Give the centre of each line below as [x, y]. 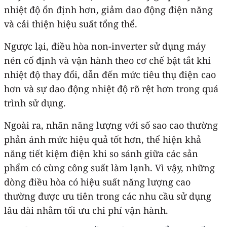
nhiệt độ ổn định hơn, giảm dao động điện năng [108, 9]
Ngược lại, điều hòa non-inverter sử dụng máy [105, 46]
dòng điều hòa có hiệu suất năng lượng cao [97, 182]
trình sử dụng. [35, 103]
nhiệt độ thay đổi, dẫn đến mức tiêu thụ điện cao [110, 74]
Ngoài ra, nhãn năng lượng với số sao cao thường [111, 125]
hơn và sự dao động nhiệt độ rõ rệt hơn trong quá [111, 88]
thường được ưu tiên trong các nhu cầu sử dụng [108, 196]
